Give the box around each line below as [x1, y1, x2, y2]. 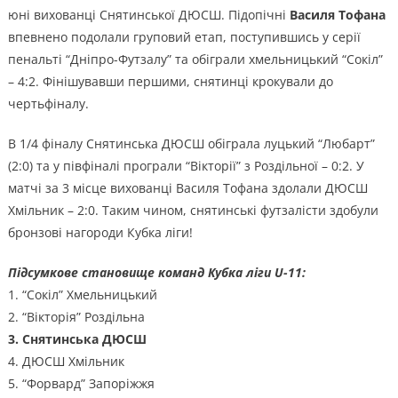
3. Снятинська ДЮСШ [7, 330, 147, 347]
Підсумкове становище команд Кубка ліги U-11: [7, 263, 306, 281]
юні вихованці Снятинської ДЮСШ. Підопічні [7, 5, 290, 23]
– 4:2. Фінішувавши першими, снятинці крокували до [7, 72, 333, 90]
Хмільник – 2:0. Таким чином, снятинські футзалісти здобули [7, 201, 378, 219]
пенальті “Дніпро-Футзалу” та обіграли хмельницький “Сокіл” [7, 50, 383, 68]
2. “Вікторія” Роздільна [7, 307, 145, 325]
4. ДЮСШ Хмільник [7, 352, 124, 370]
